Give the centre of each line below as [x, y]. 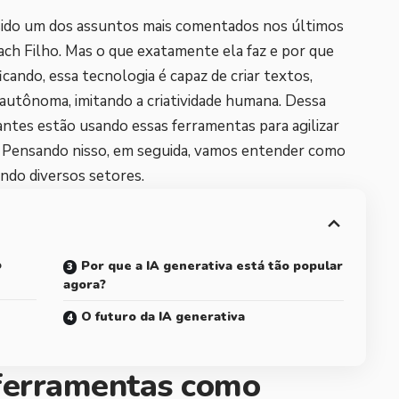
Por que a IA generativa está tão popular [212, 265]
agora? [84, 284]
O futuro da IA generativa [163, 316]
